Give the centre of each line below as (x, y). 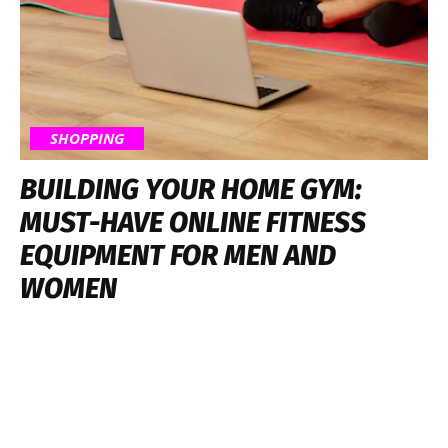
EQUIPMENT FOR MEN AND (178, 255)
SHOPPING (87, 137)
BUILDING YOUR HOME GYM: (191, 189)
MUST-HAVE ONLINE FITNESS (193, 222)
